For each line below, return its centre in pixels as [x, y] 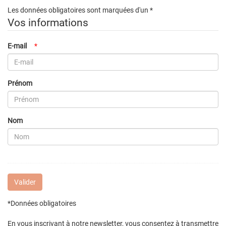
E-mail [17, 46]
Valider [25, 182]
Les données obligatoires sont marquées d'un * [80, 10]
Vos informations [48, 22]
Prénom [20, 83]
